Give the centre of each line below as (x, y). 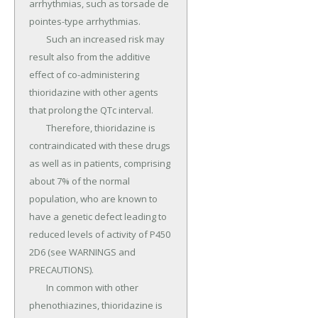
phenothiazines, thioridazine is (96, 306)
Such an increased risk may (38, 39)
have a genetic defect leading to (98, 217)
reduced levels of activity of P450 (100, 235)
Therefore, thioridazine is (38, 128)
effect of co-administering (84, 75)
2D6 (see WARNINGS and (82, 252)
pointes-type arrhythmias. (85, 22)
